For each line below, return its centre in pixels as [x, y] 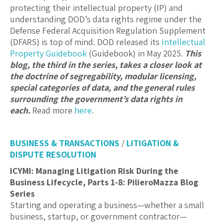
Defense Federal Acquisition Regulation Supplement [108, 31]
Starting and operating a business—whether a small [107, 205]
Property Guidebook [48, 54]
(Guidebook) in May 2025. [136, 54]
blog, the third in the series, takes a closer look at [106, 65]
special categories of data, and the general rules [102, 88]
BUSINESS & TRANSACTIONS [65, 143]
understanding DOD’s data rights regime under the [106, 19]
